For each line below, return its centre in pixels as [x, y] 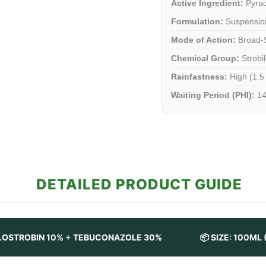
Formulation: [197, 21]
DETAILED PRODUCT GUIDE [139, 184]
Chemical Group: [205, 58]
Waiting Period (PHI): [213, 95]
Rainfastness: [199, 76]
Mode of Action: [203, 39]
